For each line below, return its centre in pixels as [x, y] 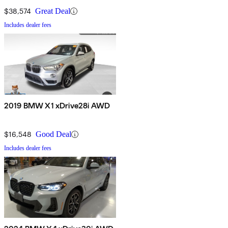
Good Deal [53, 134]
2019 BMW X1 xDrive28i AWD [57, 106]
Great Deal [53, 11]
